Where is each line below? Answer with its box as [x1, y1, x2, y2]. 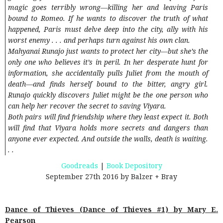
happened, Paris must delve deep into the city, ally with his [8, 24, 208, 34]
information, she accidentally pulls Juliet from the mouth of [8, 68, 208, 78]
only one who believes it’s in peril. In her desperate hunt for [8, 57, 208, 67]
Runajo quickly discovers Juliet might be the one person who [8, 90, 208, 100]
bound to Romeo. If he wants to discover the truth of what [8, 13, 208, 23]
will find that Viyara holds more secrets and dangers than [8, 123, 208, 133]
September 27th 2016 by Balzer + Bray [46, 172, 177, 182]
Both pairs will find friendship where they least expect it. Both [8, 112, 208, 122]
